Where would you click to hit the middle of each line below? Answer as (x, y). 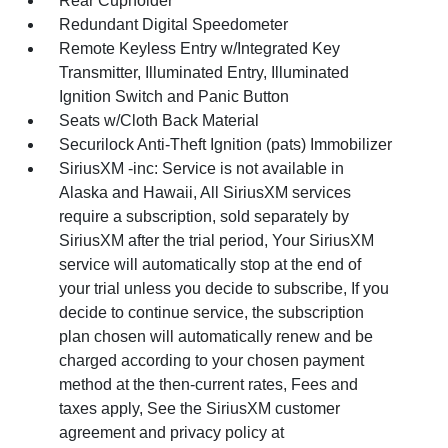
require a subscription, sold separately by (204, 216)
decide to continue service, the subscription (212, 312)
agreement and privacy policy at (172, 432)
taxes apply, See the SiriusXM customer (200, 408)
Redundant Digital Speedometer (174, 24)
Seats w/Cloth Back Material (159, 120)
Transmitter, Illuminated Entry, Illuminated (204, 72)
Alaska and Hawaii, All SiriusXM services (205, 192)
